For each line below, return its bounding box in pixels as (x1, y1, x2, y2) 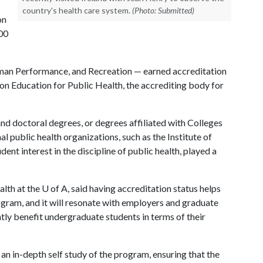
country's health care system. (22, 5, 130, 15)
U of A (42, 183, 68, 194)
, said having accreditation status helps (68, 183, 221, 194)
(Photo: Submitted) (132, 5, 194, 15)
